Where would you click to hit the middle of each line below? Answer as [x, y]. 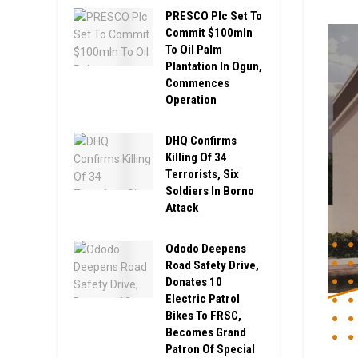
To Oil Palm [194, 50]
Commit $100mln [209, 33]
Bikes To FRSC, [203, 316]
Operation [191, 100]
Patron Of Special [210, 349]
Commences [197, 83]
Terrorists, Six [202, 174]
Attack [182, 208]
